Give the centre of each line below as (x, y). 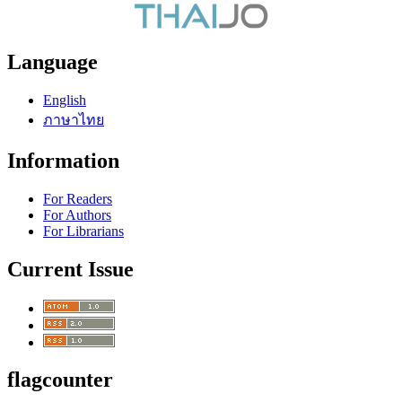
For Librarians (83, 231)
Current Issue (70, 269)
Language (52, 62)
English (65, 100)
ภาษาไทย (74, 119)
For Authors (77, 214)
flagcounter (60, 380)
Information (63, 160)
